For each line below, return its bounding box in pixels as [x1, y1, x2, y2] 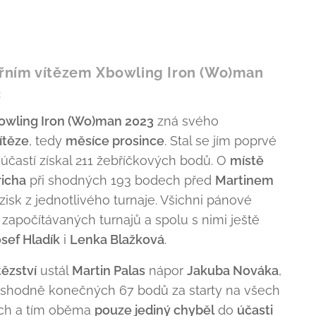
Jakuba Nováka [187, 263, 279, 278]
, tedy [29, 133, 66, 148]
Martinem [215, 173, 274, 188]
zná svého [154, 114, 219, 128]
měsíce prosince [66, 133, 164, 148]
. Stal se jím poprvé [164, 133, 276, 148]
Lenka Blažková [70, 232, 164, 247]
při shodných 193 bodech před [26, 173, 215, 188]
